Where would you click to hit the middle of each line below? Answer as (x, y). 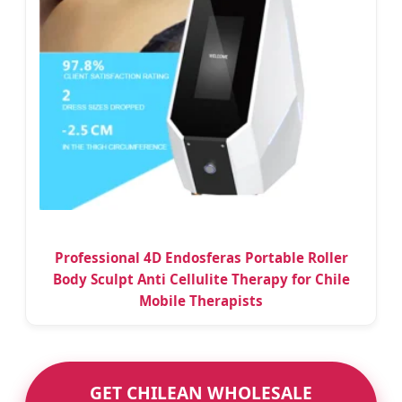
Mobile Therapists (201, 301)
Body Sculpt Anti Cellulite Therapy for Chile (201, 280)
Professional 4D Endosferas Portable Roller (201, 258)
